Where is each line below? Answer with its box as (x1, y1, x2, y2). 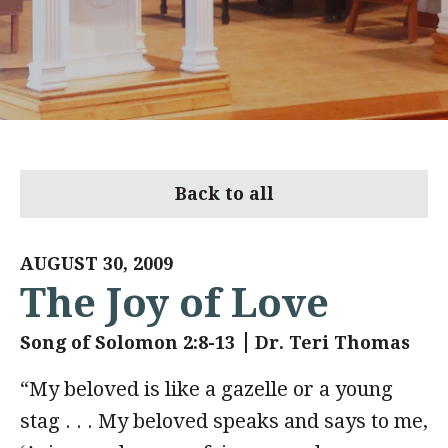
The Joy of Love (20, 279, 329, 327)
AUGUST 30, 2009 (20, 253, 173, 274)
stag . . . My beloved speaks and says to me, (20, 409, 428, 433)
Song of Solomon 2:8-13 (20, 332, 235, 353)
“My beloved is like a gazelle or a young (20, 377, 393, 401)
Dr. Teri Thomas (255, 332, 410, 353)
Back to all (174, 183, 274, 204)
